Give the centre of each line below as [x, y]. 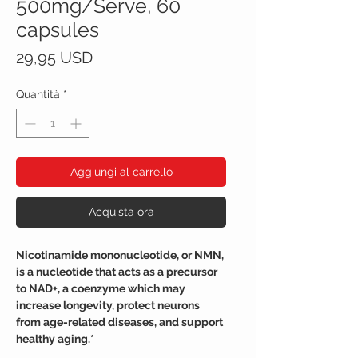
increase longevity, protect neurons [108, 305]
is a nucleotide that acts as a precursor [117, 271]
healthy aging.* [55, 338]
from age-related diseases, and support [119, 322]
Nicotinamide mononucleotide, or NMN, [120, 255]
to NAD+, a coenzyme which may [101, 288]
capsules [58, 29]
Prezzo [117, 56]
